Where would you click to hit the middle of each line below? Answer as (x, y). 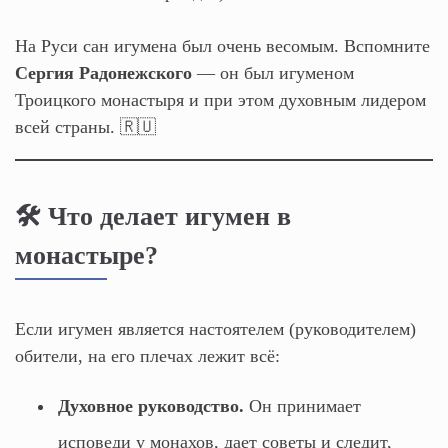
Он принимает (302, 405)
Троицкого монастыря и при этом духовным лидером (220, 100)
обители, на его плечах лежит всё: (147, 355)
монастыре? (86, 255)
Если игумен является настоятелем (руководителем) (215, 328)
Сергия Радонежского (103, 73)
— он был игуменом (273, 73)
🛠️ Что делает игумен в (153, 216)
